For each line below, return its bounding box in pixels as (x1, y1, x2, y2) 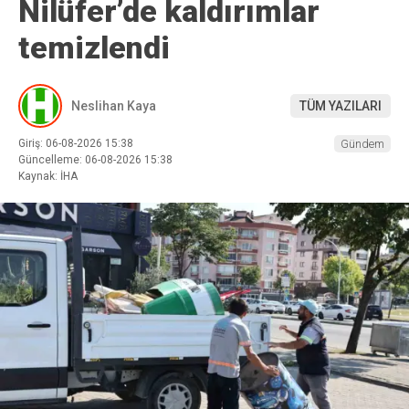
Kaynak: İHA (18, 170, 78, 184)
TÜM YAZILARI (299, 98, 382, 113)
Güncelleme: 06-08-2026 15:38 (18, 153, 173, 167)
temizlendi (18, 29, 170, 67)
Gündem (341, 137, 384, 152)
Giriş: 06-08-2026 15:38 (18, 137, 133, 151)
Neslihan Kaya (71, 98, 156, 113)
